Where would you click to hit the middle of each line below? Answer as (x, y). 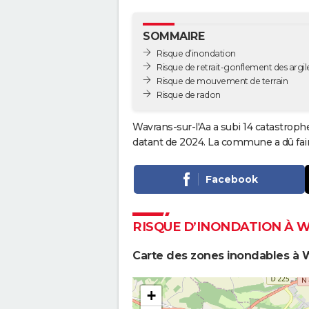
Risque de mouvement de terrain (222, 81)
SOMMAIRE (173, 36)
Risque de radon (189, 94)
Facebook (231, 179)
